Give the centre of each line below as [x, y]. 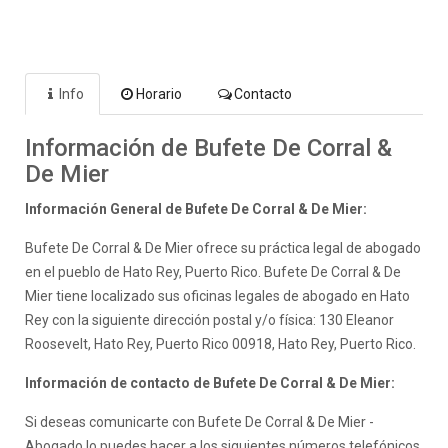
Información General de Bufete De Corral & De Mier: [196, 208]
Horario [159, 93]
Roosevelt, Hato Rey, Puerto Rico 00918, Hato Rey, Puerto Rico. [220, 343]
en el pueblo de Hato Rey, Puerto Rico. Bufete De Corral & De [213, 271]
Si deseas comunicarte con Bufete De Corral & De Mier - [199, 421]
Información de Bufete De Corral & [208, 147]
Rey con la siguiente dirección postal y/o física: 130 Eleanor [209, 319]
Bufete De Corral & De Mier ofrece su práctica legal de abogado [223, 247]
